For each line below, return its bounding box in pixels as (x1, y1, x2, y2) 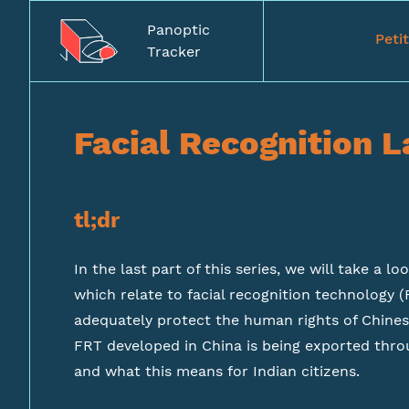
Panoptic (146, 21, 210, 38)
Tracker (146, 43, 201, 60)
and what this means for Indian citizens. (74, 362, 360, 380)
